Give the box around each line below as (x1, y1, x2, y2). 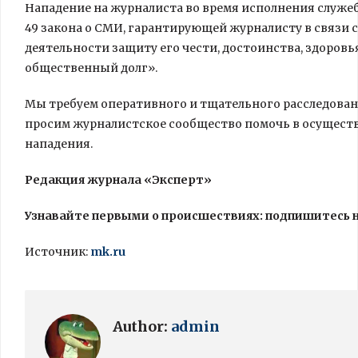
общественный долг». (25, 61, 157, 75)
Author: (113, 317, 171, 336)
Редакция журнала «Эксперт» (25, 173, 212, 187)
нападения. (25, 137, 93, 151)
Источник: (25, 245, 90, 259)
